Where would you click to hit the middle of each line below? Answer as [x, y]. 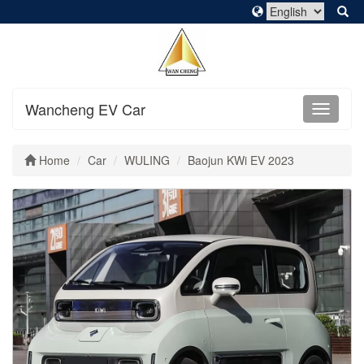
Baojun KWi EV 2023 [241, 160]
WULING [147, 160]
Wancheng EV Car [85, 109]
